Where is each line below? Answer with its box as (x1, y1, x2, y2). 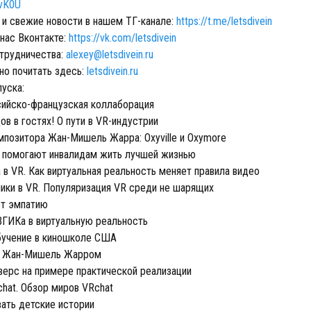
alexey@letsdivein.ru (66, 48, 153, 61)
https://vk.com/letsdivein (69, 31, 176, 44)
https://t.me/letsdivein (176, 15, 272, 28)
